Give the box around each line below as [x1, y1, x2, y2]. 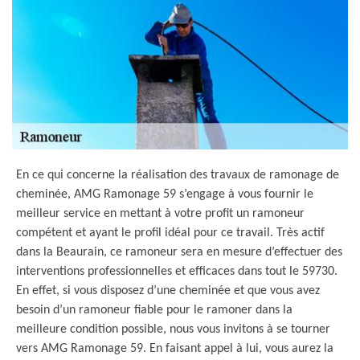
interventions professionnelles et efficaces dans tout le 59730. [16, 265, 337, 278]
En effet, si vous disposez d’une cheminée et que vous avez [16, 284, 320, 297]
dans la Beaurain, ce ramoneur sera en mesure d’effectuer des [16, 246, 342, 259]
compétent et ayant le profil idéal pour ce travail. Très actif [16, 227, 325, 239]
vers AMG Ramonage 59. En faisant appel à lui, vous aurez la [16, 342, 333, 355]
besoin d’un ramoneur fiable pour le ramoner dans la [16, 304, 292, 317]
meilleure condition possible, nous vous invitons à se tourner [16, 323, 330, 336]
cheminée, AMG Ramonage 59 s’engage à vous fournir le [16, 188, 313, 201]
